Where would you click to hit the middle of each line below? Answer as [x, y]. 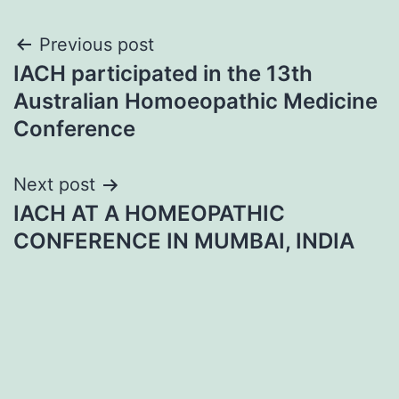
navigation [90, 90]
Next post [54, 185]
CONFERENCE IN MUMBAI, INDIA [184, 241]
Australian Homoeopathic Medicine [195, 102]
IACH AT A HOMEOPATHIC [149, 214]
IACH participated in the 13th [163, 74]
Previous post [97, 45]
